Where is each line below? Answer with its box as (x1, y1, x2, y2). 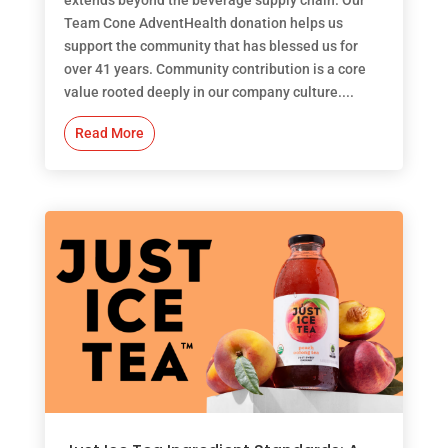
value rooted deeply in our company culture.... (63, 83, 354, 100)
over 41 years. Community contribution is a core (63, 60, 366, 77)
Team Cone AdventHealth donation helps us (63, 14, 343, 31)
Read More (74, 124, 144, 141)
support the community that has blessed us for (63, 37, 358, 54)
